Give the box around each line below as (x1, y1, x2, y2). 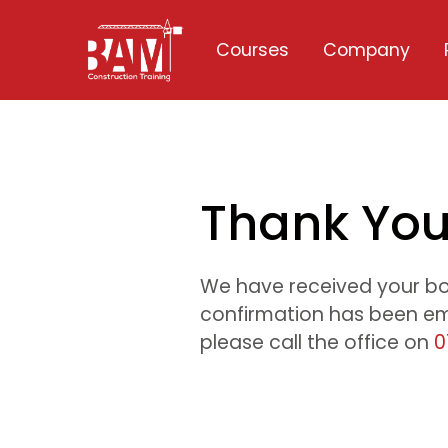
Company (323, 38, 411, 62)
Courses (216, 38, 290, 62)
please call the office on (200, 329, 434, 356)
